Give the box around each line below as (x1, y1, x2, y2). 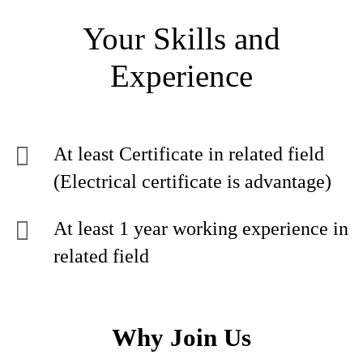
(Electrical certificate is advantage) (53, 171, 331, 192)
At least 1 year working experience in (53, 218, 348, 239)
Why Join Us (112, 323, 251, 352)
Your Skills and (83, 21, 280, 56)
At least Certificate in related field (53, 143, 324, 164)
